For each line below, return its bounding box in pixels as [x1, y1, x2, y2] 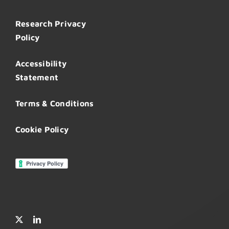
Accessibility [15, 59, 67, 68]
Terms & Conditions [15, 99, 94, 108]
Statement [15, 73, 59, 82]
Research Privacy [15, 19, 86, 29]
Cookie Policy [15, 125, 69, 134]
